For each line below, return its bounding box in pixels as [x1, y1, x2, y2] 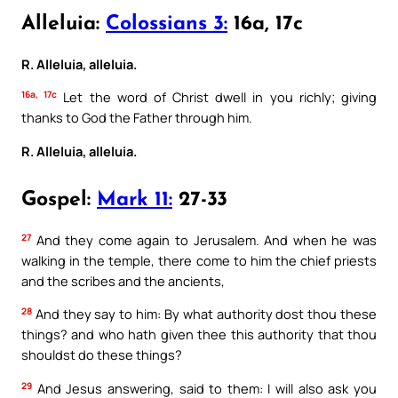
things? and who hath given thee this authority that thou [21, 325, 377, 344]
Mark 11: [97, 189, 172, 211]
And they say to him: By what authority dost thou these [32, 305, 377, 323]
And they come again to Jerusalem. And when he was [31, 230, 377, 249]
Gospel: [21, 189, 97, 211]
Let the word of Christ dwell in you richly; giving [57, 88, 378, 107]
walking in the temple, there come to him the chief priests [21, 251, 377, 269]
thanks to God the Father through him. [21, 108, 252, 127]
